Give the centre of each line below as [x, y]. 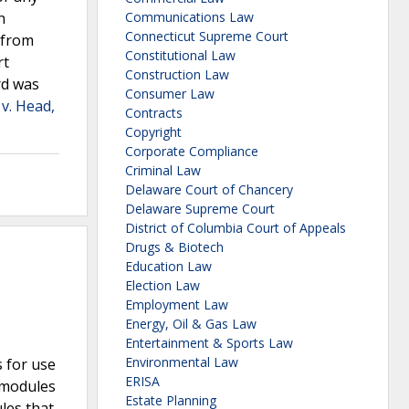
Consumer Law [170, 94]
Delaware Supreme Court [200, 209]
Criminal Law [163, 171]
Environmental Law [182, 362]
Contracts [154, 113]
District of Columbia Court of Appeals [236, 228]
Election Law [163, 286]
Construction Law [177, 75]
